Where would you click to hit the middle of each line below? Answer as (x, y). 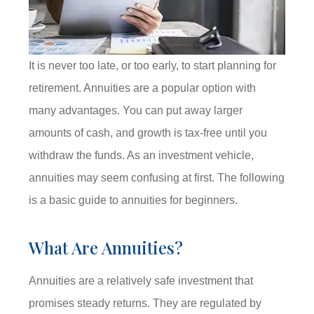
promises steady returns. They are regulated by (145, 303)
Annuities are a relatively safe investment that (141, 281)
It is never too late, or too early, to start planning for (153, 66)
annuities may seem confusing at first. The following (157, 178)
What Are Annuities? (106, 248)
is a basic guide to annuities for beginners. (134, 200)
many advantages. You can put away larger (136, 111)
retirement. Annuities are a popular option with (143, 88)
